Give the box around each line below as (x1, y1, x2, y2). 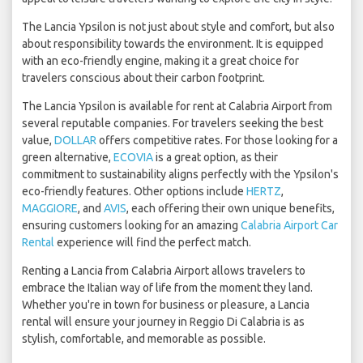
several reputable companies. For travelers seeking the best (22, 117, 323, 130)
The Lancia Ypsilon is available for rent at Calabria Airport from (22, 100, 332, 113)
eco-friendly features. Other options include (22, 185, 246, 199)
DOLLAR (54, 134, 96, 147)
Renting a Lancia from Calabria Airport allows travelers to (22, 264, 305, 278)
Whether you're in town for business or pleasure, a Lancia (22, 298, 310, 312)
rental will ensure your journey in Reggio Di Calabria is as (22, 315, 305, 329)
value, (22, 134, 54, 147)
